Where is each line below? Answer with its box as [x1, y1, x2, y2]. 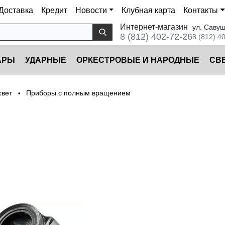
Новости [75, 6, 107, 15]
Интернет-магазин [120, 22, 188, 31]
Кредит [41, 6, 67, 15]
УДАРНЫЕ [25, 56, 66, 65]
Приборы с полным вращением [26, 89, 131, 97]
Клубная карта [122, 6, 176, 15]
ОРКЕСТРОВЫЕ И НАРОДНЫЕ [76, 56, 199, 65]
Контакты [183, 6, 218, 15]
